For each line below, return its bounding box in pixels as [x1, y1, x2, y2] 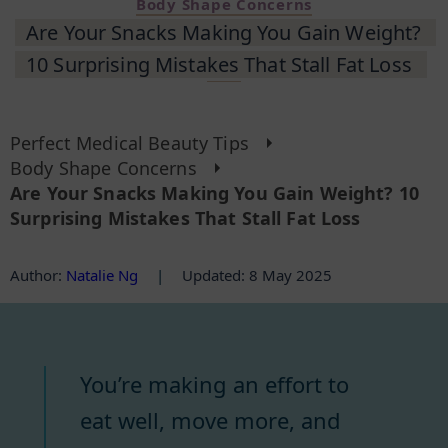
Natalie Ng [66, 264, 138, 285]
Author [10, 264, 58, 285]
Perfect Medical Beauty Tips [10, 130, 249, 155]
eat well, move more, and [80, 404, 341, 435]
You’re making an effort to [80, 368, 349, 399]
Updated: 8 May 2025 [182, 264, 332, 285]
